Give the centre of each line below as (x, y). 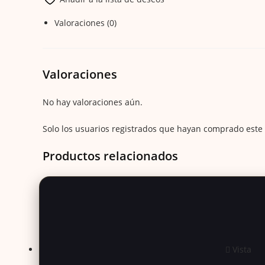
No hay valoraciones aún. (93, 102)
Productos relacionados (110, 156)
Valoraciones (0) (85, 23)
